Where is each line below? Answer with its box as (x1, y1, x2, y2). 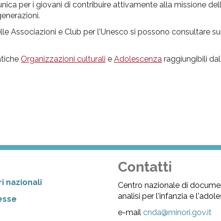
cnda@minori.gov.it (143, 208, 212, 218)
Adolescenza (114, 54, 162, 64)
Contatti (118, 159, 173, 176)
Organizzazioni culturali (21, 54, 106, 64)
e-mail (118, 208, 144, 218)
